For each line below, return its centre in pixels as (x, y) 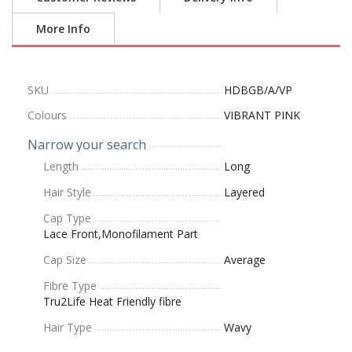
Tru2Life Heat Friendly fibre (112, 301)
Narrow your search (87, 144)
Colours (47, 115)
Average (245, 259)
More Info (63, 28)
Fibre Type (70, 285)
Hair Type (68, 327)
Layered (244, 192)
